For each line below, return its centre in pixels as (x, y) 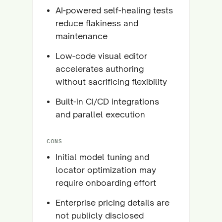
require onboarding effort (106, 183)
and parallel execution (100, 114)
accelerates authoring (100, 69)
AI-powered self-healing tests (114, 10)
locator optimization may (106, 170)
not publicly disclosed (100, 215)
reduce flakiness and (97, 23)
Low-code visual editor (101, 56)
